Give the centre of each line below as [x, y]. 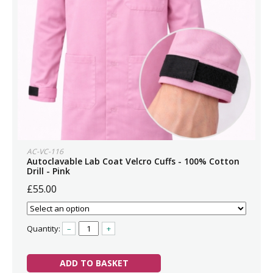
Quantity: [44, 229]
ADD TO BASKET [94, 263]
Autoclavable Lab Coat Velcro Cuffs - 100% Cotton [133, 161]
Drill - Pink [48, 171]
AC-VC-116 [45, 151]
